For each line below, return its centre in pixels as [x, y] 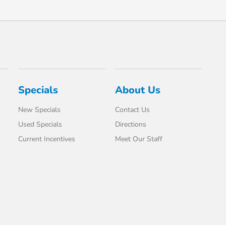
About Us [137, 90]
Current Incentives [47, 139]
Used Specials [40, 124]
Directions [130, 124]
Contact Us [132, 110]
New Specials [40, 110]
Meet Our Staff [138, 139]
